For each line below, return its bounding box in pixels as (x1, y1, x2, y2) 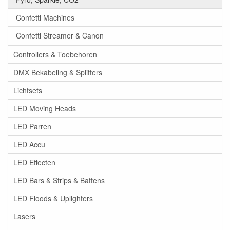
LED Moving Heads (13, 103, 76, 114)
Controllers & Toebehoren (13, 49, 97, 60)
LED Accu (13, 139, 45, 150)
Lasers (13, 211, 35, 222)
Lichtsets (13, 85, 42, 96)
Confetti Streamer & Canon (16, 30, 104, 41)
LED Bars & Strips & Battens (13, 175, 105, 186)
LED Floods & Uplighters (13, 193, 93, 204)
